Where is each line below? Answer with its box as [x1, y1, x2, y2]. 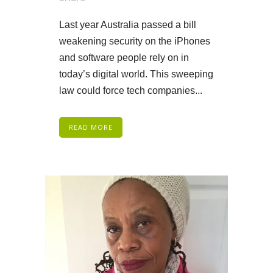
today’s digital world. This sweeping [59, 69, 213, 80]
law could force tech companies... [59, 85, 202, 96]
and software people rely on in [59, 52, 189, 63]
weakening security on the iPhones [59, 36, 210, 47]
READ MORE [69, 122, 113, 132]
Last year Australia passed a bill [59, 19, 196, 30]
